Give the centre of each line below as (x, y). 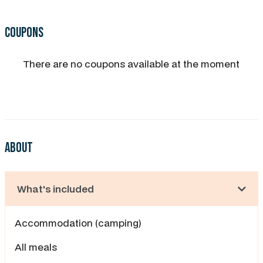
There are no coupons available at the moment (131, 63)
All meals (37, 247)
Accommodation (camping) (78, 222)
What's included (55, 188)
